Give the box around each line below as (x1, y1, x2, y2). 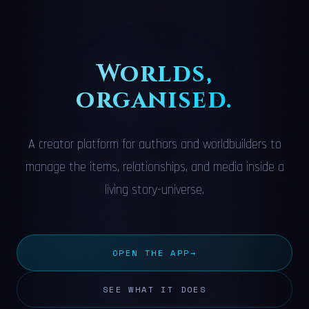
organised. (76, 83, 233, 117)
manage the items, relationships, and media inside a (25, 159, 284, 175)
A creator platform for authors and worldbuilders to (28, 136, 281, 152)
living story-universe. (105, 181, 204, 198)
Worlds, (97, 57, 212, 90)
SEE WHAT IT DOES (102, 283, 207, 295)
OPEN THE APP (112, 246, 190, 259)
